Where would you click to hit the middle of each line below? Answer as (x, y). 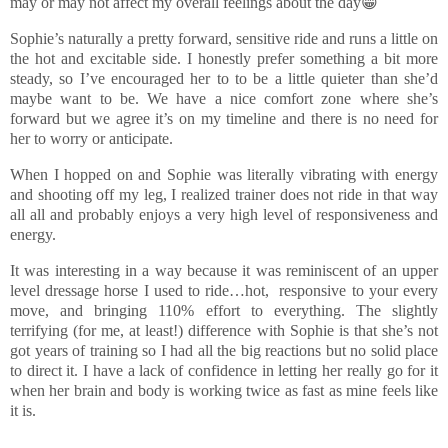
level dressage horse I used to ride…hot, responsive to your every (224, 290)
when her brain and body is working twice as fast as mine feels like (224, 390)
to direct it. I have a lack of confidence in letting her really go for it (224, 370)
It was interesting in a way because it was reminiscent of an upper (224, 270)
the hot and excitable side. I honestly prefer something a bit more (224, 59)
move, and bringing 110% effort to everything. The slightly (224, 310)
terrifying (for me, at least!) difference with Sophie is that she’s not (224, 330)
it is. (23, 410)
